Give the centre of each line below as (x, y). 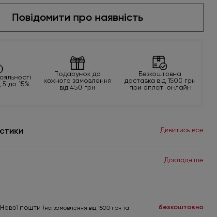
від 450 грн (78, 87)
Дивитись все (182, 130)
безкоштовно (181, 207)
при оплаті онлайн (160, 87)
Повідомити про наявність (78, 17)
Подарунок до (78, 74)
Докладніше (184, 160)
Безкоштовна (160, 74)
